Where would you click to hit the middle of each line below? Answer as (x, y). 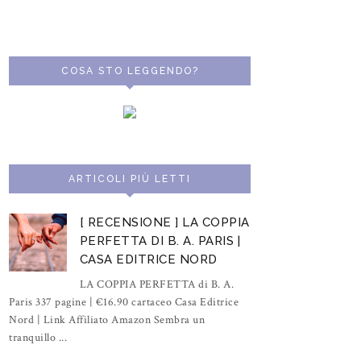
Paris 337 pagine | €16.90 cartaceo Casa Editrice (124, 302)
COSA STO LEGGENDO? (130, 71)
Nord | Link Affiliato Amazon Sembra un (107, 320)
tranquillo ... (38, 337)
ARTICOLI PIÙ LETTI (130, 179)
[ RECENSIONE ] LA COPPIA (164, 222)
